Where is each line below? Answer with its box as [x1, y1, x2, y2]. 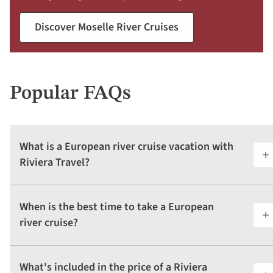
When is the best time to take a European [19, 199, 214, 215]
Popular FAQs [10, 84, 131, 104]
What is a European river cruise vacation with [19, 139, 233, 155]
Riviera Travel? [19, 155, 90, 171]
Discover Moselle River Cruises [35, 19, 179, 35]
